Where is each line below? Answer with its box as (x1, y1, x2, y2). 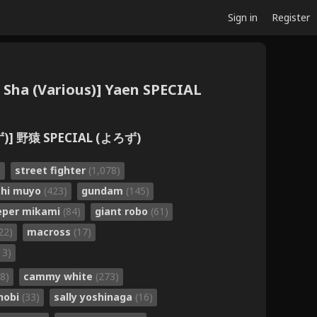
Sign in (228, 11, 258, 24)
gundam (81, 183, 126, 197)
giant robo (95, 204, 151, 218)
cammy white (23, 269, 96, 283)
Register (272, 11, 310, 24)
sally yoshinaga (54, 289, 135, 304)
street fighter (15, 163, 88, 177)
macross (27, 224, 74, 238)
